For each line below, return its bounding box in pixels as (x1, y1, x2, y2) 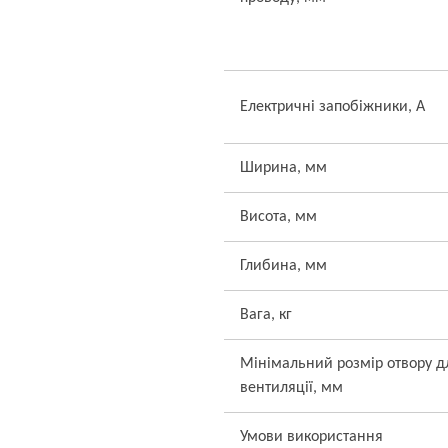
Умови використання (240, 429, 383, 445)
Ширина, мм (240, 160, 327, 176)
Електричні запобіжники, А (240, 99, 425, 115)
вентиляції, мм (240, 380, 343, 396)
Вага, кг (240, 307, 292, 323)
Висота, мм (240, 209, 317, 225)
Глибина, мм (240, 258, 327, 274)
